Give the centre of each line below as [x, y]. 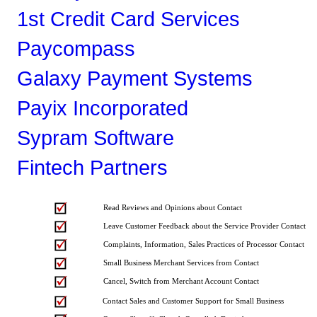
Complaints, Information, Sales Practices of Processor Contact [204, 244]
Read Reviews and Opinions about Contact [173, 208]
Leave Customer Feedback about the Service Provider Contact [204, 226]
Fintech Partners [92, 167]
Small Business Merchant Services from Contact [181, 263]
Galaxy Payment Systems [135, 78]
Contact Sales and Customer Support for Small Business [193, 301]
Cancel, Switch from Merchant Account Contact [181, 281]
